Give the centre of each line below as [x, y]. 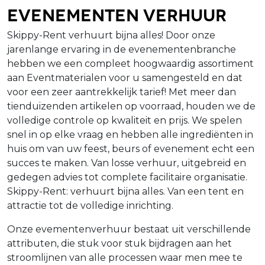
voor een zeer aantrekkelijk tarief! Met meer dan [122, 92]
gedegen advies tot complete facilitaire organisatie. [127, 177]
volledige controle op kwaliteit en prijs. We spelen [125, 120]
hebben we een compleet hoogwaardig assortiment [130, 63]
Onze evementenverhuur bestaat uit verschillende [129, 229]
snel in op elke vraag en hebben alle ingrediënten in [130, 134]
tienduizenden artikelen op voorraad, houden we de [131, 106]
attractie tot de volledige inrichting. [93, 205]
